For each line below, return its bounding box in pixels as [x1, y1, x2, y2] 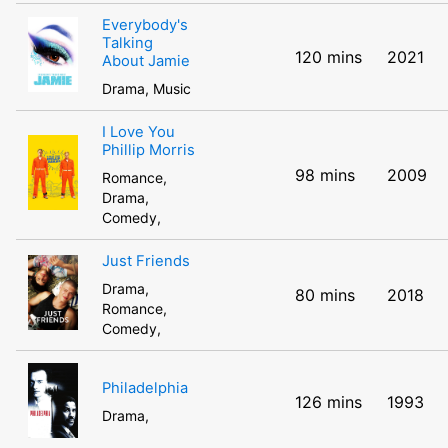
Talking [102, 34, 153, 52]
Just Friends [102, 252, 190, 270]
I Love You [102, 123, 175, 141]
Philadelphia [102, 379, 188, 397]
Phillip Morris [102, 141, 195, 159]
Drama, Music [102, 80, 191, 97]
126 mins [295, 392, 362, 412]
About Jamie [102, 52, 190, 70]
